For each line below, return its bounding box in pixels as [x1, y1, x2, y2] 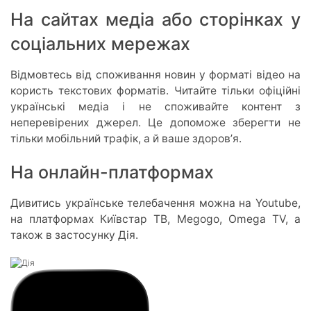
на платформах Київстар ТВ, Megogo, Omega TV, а [10, 212, 301, 226]
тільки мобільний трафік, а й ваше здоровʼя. [10, 131, 242, 145]
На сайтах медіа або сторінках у [10, 8, 301, 30]
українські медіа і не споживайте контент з [10, 99, 301, 113]
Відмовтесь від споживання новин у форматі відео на [10, 67, 301, 81]
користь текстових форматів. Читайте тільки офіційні [10, 83, 301, 97]
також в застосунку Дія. [10, 228, 138, 242]
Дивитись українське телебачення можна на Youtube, [10, 196, 301, 210]
